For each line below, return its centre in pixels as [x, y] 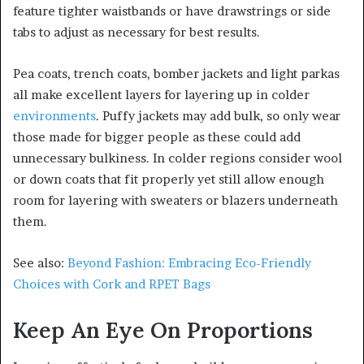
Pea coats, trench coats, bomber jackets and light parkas [176, 74]
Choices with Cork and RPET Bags [112, 284]
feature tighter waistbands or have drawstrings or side [172, 11]
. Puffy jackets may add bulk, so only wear [218, 116]
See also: [40, 263]
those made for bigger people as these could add [157, 137]
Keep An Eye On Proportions [163, 330]
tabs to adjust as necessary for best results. [136, 32]
